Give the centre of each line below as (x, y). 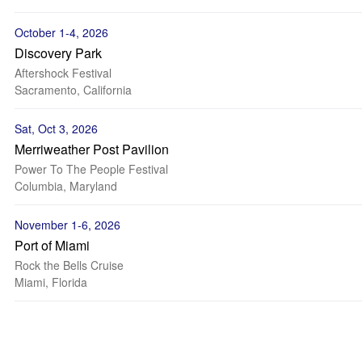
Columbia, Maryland (66, 186)
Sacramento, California (73, 90)
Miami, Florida (51, 282)
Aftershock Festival (63, 73)
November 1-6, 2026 (67, 225)
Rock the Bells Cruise (69, 265)
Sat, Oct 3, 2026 (56, 128)
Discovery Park (58, 53)
